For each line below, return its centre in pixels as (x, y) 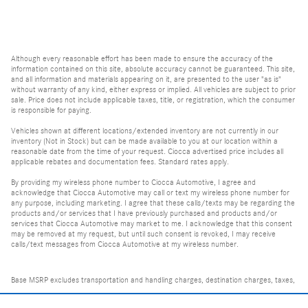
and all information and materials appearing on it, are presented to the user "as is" (146, 79)
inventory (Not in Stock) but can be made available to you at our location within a (144, 141)
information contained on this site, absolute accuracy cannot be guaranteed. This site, (153, 68)
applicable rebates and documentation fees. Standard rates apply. (120, 161)
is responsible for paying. (51, 110)
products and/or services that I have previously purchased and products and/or (144, 213)
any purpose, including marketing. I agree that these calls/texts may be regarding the (153, 202)
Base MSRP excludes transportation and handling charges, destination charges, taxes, (153, 279)
